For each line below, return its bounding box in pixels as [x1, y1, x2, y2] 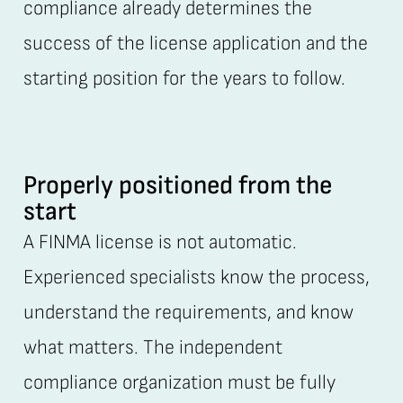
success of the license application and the [22, 31, 368, 56]
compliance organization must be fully [22, 371, 336, 396]
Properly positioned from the [22, 170, 332, 202]
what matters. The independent [22, 336, 282, 361]
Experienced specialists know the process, [22, 265, 370, 291]
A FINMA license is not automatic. [22, 230, 297, 255]
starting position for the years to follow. [22, 66, 345, 91]
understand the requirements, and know [22, 300, 354, 326]
